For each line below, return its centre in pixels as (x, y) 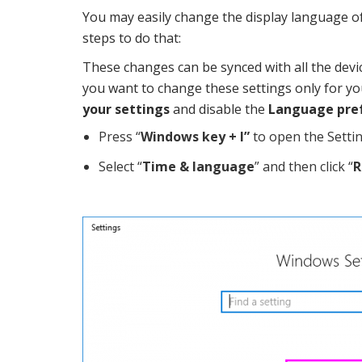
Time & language (198, 167)
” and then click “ (304, 167)
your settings (126, 109)
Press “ (120, 137)
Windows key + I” (195, 137)
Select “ (120, 167)
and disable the (219, 109)
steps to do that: (132, 38)
